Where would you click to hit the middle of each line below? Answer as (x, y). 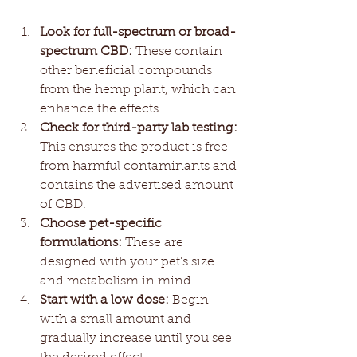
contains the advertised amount (138, 185)
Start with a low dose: (104, 300)
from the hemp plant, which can (139, 90)
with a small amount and (117, 319)
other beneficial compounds (127, 71)
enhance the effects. (101, 109)
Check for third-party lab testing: (139, 128)
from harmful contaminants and (140, 166)
